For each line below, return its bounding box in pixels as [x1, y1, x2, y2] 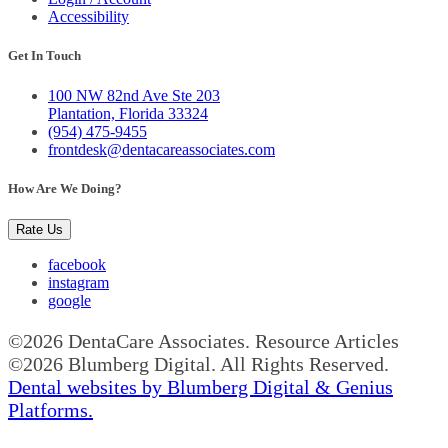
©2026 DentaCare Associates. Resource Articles [8, 329, 399, 352]
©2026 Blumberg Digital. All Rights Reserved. [8, 352, 389, 375]
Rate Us [16, 221, 63, 237]
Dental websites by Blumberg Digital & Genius [8, 375, 393, 398]
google [48, 291, 91, 309]
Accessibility [48, 8, 129, 26]
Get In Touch [8, 48, 81, 64]
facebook [48, 255, 106, 273]
